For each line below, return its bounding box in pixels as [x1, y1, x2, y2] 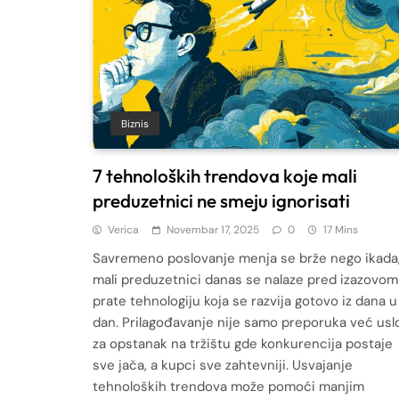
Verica [108, 222, 139, 237]
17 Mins [323, 222, 358, 237]
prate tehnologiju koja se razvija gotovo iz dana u [93, 291, 397, 310]
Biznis [121, 116, 149, 131]
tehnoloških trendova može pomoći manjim [93, 377, 364, 395]
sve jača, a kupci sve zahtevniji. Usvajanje [93, 355, 353, 374]
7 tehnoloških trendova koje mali [93, 163, 357, 187]
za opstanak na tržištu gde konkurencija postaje [93, 334, 393, 353]
